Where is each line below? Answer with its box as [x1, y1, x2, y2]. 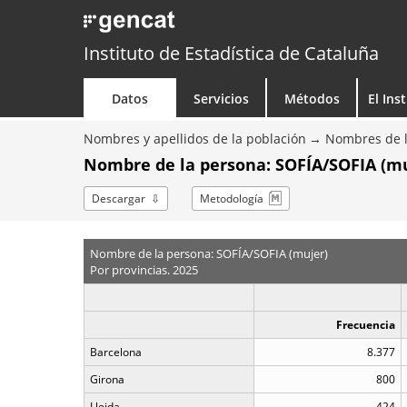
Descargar [92, 191, 145, 206]
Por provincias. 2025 [89, 261, 198, 278]
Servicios [193, 90, 249, 107]
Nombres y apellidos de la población [84, 130, 306, 147]
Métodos [283, 90, 340, 107]
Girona [90, 372, 124, 387]
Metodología [200, 191, 263, 206]
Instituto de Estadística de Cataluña [84, 41, 379, 65]
